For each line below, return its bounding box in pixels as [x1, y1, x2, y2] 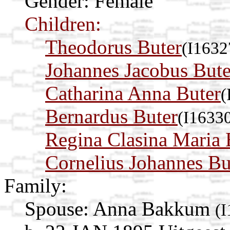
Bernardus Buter [45, 105, 178, 128]
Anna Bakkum [93, 198, 215, 220]
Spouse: [25, 198, 89, 220]
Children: [25, 13, 101, 35]
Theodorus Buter [45, 36, 182, 59]
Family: [4, 175, 67, 197]
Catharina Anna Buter [45, 82, 221, 105]
